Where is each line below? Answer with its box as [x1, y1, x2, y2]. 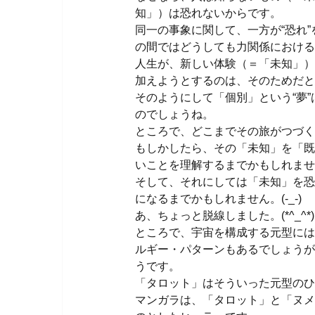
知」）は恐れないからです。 [135, 6, 281, 19]
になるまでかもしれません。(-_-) [135, 191, 302, 205]
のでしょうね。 [135, 107, 214, 120]
